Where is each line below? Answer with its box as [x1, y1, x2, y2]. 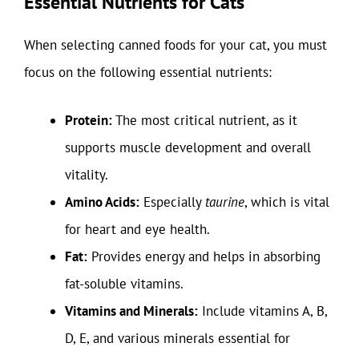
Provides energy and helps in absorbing [87, 247, 321, 265]
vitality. [65, 165, 108, 184]
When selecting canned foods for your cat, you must [24, 36, 327, 54]
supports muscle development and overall [65, 138, 311, 156]
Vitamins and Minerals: [65, 301, 198, 320]
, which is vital [244, 192, 329, 211]
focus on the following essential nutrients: [24, 63, 272, 81]
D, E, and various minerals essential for [65, 329, 290, 347]
